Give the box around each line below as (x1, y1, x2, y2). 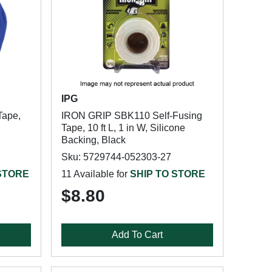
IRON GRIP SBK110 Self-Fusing (61, 110, 202, 121)
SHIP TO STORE (129, 169, 205, 179)
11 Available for (61, 169, 130, 179)
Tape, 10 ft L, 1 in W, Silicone (61, 123, 185, 133)
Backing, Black (61, 135, 126, 145)
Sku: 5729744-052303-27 (61, 152, 171, 162)
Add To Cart (111, 229, 163, 240)
